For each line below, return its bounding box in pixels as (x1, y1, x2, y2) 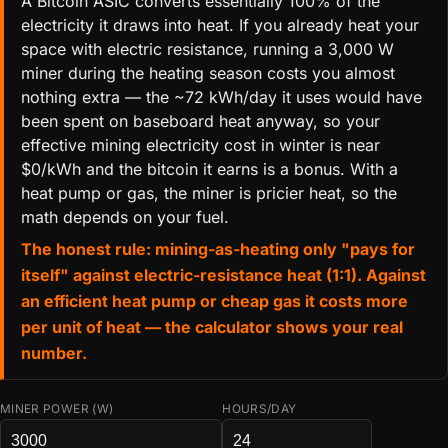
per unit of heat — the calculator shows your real (20, 316, 403, 337)
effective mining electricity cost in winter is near (20, 135, 380, 156)
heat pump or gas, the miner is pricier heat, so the (20, 183, 397, 204)
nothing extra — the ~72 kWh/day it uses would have (20, 87, 422, 108)
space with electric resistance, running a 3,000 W (20, 39, 394, 60)
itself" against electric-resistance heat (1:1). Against (20, 264, 426, 285)
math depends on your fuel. (20, 207, 229, 228)
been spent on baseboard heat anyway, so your (20, 111, 380, 132)
